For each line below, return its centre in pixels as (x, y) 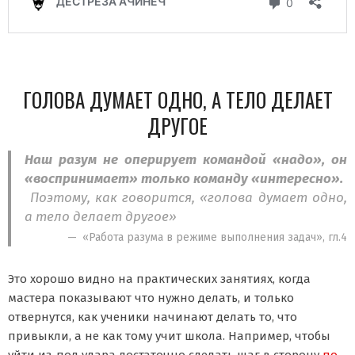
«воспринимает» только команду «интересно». (184, 178)
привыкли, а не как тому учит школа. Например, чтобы (169, 336)
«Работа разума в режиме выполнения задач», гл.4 (215, 237)
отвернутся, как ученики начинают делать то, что (153, 317)
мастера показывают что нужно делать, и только (151, 298)
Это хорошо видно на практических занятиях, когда (159, 279)
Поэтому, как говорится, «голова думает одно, (186, 197)
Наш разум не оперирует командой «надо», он (186, 159)
